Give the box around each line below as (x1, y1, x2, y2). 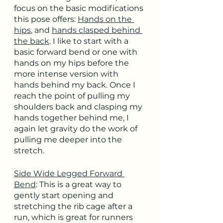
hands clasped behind (52, 25, 142, 35)
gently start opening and (14, 191, 115, 200)
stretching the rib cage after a (14, 202, 134, 211)
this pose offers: (14, 14, 78, 24)
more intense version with (14, 69, 120, 79)
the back (14, 36, 49, 46)
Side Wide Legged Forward (14, 169, 124, 178)
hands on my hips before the (14, 58, 131, 68)
